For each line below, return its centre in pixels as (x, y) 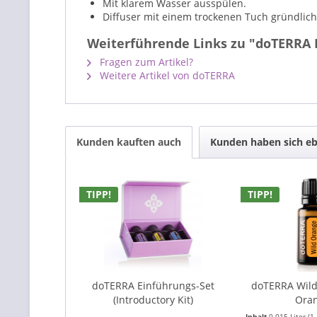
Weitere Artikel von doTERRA (166, 75)
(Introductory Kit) (154, 300)
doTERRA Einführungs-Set (154, 286)
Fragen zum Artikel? (145, 62)
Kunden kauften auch (129, 142)
